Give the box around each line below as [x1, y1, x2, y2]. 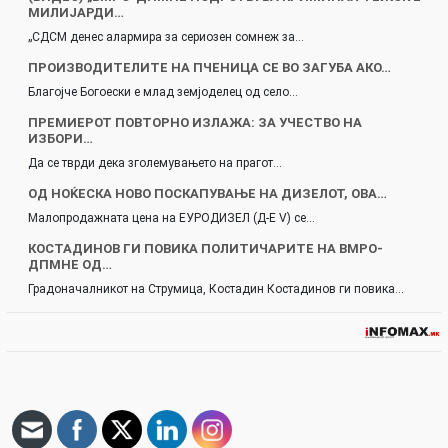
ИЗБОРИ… [28, 130, 93, 146]
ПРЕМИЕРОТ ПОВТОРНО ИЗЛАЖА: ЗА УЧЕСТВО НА [28, 114, 362, 130]
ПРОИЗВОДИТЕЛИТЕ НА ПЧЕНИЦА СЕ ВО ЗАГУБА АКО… [28, 59, 391, 75]
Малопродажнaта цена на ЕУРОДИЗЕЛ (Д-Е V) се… [28, 210, 315, 225]
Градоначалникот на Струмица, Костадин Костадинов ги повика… [28, 281, 404, 296]
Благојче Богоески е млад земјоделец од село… [28, 84, 298, 99]
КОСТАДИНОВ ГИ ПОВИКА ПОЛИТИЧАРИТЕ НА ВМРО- [28, 240, 383, 256]
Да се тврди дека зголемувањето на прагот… [28, 155, 282, 170]
